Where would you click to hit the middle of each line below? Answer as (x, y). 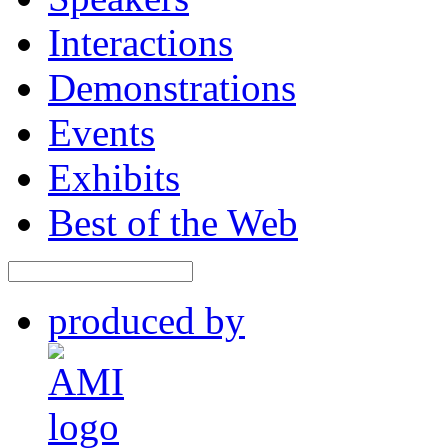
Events (101, 219)
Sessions (115, 39)
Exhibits (114, 264)
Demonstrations (172, 174)
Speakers (118, 84)
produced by (146, 407)
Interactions (140, 129)
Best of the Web (173, 309)
